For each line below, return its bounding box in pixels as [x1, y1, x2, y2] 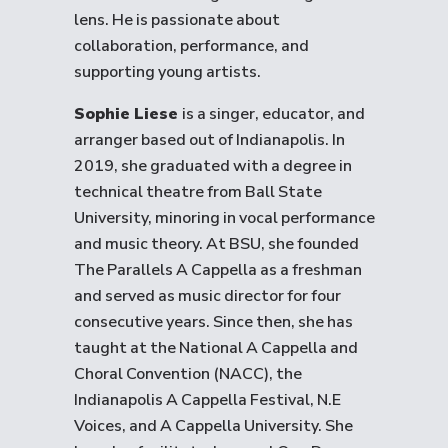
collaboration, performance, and [74, 35, 309, 57]
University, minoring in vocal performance [74, 207, 375, 229]
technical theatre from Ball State [74, 181, 322, 203]
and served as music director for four [74, 285, 341, 307]
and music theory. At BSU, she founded [74, 233, 359, 255]
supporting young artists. [74, 61, 261, 83]
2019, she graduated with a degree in [74, 155, 352, 177]
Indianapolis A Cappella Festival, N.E [74, 389, 341, 411]
